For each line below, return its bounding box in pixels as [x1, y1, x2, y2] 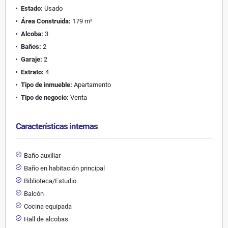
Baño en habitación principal [24, 164, 105, 172]
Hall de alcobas [24, 215, 68, 223]
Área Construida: [21, 17, 71, 25]
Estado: [21, 4, 43, 12]
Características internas [16, 121, 98, 131]
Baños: [21, 42, 41, 50]
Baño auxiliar [24, 151, 61, 159]
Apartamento [72, 80, 111, 89]
